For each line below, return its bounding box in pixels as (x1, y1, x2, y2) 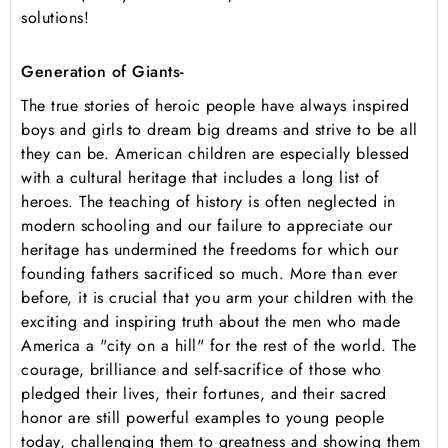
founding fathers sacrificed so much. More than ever (21, 262, 398, 286)
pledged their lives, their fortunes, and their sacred (21, 382, 387, 406)
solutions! (21, 6, 89, 30)
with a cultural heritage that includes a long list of (21, 166, 380, 190)
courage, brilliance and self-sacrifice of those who (21, 358, 382, 382)
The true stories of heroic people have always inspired (21, 94, 409, 118)
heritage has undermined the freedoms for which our (21, 238, 398, 262)
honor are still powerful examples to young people (21, 406, 385, 430)
